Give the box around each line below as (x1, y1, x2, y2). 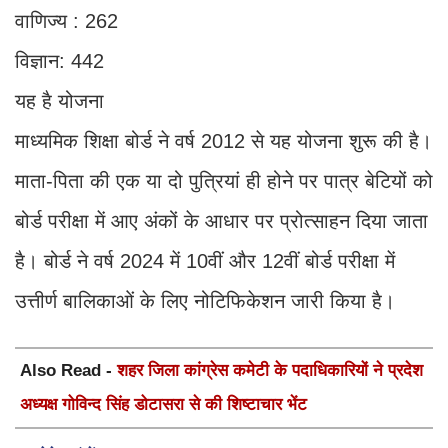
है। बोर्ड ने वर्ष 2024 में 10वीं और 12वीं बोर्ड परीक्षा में (15, 250, 395, 273)
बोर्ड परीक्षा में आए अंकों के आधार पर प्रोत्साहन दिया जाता (15, 210, 428, 233)
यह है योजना (15, 90, 104, 113)
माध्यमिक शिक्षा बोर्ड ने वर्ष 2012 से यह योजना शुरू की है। (15, 130, 432, 153)
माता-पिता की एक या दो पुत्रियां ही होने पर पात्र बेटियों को (15, 170, 433, 193)
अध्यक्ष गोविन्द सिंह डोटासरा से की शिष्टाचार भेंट (20, 395, 307, 415)
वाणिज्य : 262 (15, 10, 118, 33)
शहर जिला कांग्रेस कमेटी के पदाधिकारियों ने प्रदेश (117, 361, 423, 381)
